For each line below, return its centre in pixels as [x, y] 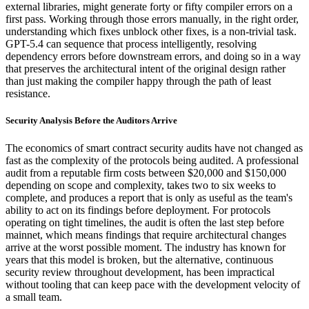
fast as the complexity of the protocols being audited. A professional [152, 160]
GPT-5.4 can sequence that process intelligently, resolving [131, 44]
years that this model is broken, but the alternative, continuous [139, 259]
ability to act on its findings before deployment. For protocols [138, 210]
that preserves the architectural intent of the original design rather [146, 69]
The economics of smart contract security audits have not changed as [154, 148]
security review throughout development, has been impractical [140, 272]
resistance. [28, 94]
